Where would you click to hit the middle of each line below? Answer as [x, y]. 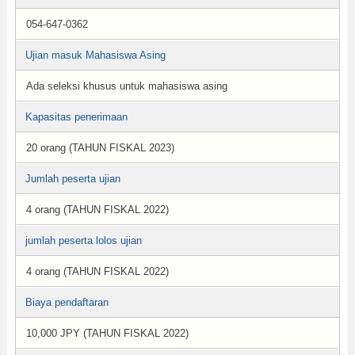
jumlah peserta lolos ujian [83, 240]
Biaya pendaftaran [67, 302]
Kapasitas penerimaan [76, 117]
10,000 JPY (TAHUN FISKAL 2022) [107, 333]
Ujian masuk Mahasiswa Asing [95, 55]
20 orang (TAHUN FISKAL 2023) [100, 148]
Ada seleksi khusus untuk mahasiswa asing [126, 86]
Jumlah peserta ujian [73, 179]
